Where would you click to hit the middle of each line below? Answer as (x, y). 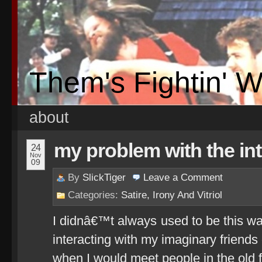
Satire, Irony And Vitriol (172, 195)
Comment (202, 177)
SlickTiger (104, 177)
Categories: (94, 195)
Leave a (162, 177)
